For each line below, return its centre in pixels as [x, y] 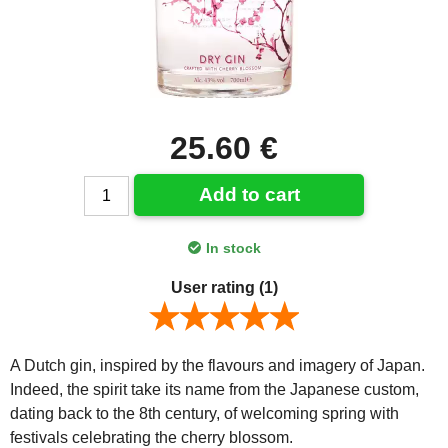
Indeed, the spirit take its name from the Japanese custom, [214, 389]
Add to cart [249, 194]
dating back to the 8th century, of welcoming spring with [204, 413]
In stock [233, 247]
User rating [214, 287]
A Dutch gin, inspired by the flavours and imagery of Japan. [217, 365]
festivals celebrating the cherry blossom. [151, 437]
